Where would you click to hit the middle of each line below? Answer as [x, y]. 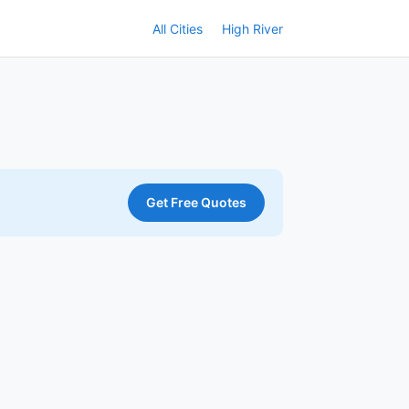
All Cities [178, 28]
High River [252, 28]
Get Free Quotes [196, 202]
